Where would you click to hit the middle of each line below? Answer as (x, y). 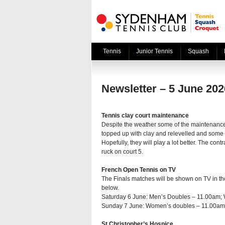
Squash (198, 51)
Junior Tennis (154, 51)
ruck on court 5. (122, 152)
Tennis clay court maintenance (145, 116)
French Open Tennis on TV (139, 170)
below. (110, 188)
